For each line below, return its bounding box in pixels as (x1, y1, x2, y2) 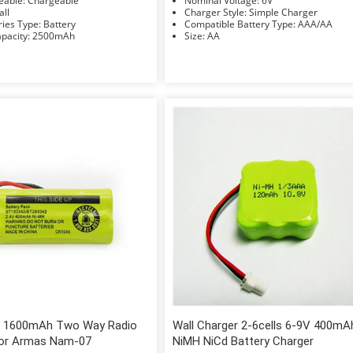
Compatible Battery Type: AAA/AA (298, 17, 333, 31)
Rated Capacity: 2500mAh (32, 28, 75, 43)
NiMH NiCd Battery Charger (173, 333, 314, 348)
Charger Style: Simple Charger (249, 5, 318, 19)
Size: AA (207, 28, 221, 43)
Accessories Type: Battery (43, 17, 76, 31)
